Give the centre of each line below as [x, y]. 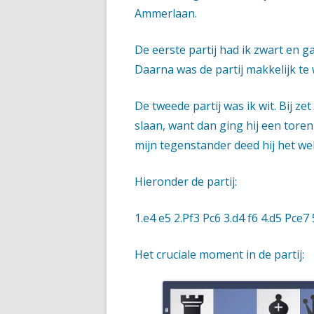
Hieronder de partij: [186, 181]
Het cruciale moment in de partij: [219, 254]
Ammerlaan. [166, 13]
